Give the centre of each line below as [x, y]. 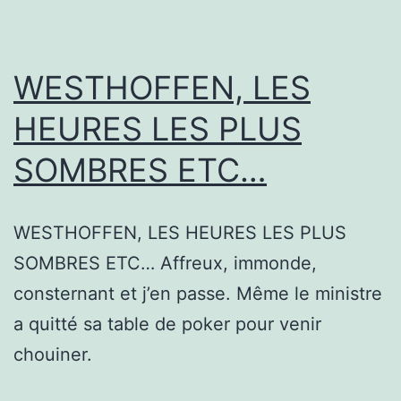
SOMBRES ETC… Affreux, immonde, [165, 263]
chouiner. [53, 354]
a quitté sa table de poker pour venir [167, 324]
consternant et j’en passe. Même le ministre [198, 293]
